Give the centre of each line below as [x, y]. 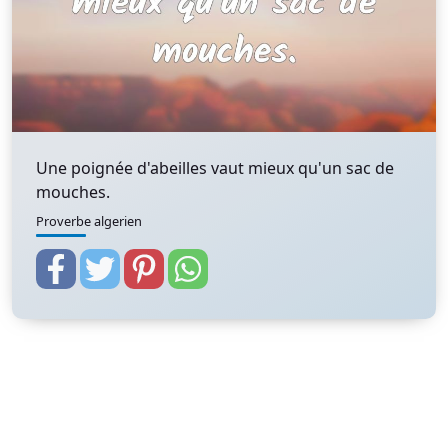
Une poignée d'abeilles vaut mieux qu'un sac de [215, 168]
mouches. [73, 192]
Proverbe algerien [89, 221]
